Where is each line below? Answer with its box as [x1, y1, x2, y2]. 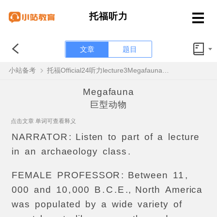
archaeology [41, 146, 98, 156]
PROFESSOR [57, 170, 121, 180]
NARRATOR [12, 131, 68, 142]
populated [34, 199, 81, 209]
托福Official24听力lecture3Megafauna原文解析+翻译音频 [162, 66, 170, 74]
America [165, 185, 203, 195]
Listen [75, 131, 104, 142]
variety [138, 199, 169, 209]
